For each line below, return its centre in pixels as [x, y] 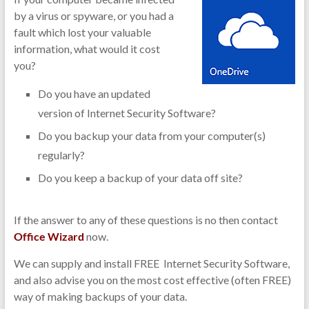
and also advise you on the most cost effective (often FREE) [152, 279]
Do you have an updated [94, 93]
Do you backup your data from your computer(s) [151, 135]
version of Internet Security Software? [127, 112]
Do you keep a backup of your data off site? [140, 177]
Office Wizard [49, 236]
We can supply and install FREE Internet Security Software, [151, 263]
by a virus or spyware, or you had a [93, 15]
